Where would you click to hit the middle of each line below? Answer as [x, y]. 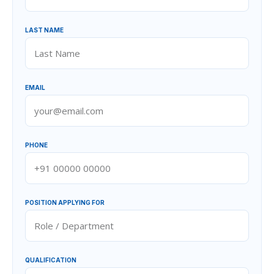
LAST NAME [44, 30]
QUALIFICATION [51, 260]
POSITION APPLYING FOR [65, 202]
